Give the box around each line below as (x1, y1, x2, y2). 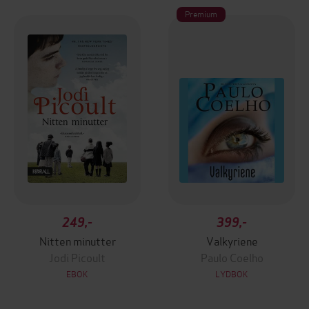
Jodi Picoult (49, 249, 106, 265)
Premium (185, 8, 217, 19)
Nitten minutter (39, 232, 116, 248)
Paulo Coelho (200, 249, 263, 265)
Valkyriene (206, 232, 258, 248)
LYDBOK (215, 268, 248, 279)
